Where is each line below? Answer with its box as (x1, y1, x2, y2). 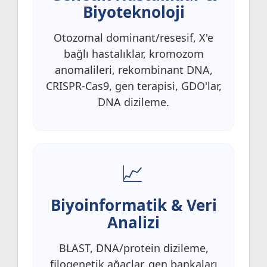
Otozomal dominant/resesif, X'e (54, 30, 213, 45)
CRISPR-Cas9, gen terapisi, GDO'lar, (45, 78, 222, 93)
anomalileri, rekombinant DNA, (54, 62, 213, 77)
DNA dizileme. (98, 94, 169, 109)
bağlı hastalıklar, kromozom (63, 46, 204, 61)
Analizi (107, 211, 160, 233)
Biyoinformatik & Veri (50, 194, 217, 216)
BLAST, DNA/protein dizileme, (58, 240, 209, 255)
